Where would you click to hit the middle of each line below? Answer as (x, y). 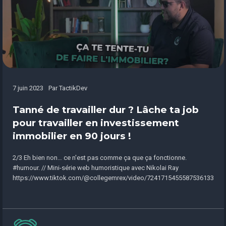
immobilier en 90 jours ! (72, 136)
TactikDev (73, 88)
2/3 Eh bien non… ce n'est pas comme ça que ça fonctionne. (99, 158)
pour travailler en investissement (96, 123)
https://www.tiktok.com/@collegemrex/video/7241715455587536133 (113, 178)
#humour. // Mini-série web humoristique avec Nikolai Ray (95, 168)
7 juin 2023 (28, 88)
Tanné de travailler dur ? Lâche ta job (105, 110)
